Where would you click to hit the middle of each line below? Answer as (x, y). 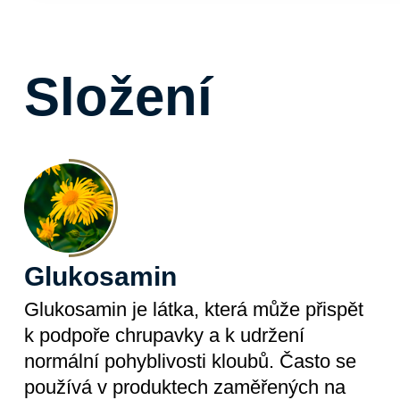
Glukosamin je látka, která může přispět (193, 309)
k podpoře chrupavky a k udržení (164, 335)
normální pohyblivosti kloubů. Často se (190, 361)
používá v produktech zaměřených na (184, 387)
